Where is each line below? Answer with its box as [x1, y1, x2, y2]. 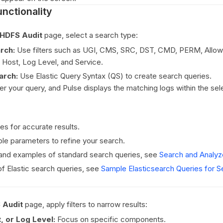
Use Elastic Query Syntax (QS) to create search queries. [18, 71, 212, 81]
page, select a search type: [42, 30, 138, 40]
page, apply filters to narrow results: [23, 200, 147, 209]
